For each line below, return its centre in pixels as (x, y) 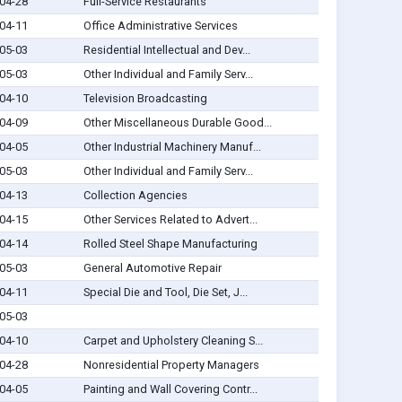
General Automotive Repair (152, 268)
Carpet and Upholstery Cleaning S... (173, 341)
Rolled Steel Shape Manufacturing (170, 244)
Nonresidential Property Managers (171, 365)
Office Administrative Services (160, 26)
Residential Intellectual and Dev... (166, 50)
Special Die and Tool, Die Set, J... (165, 293)
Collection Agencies (135, 196)
